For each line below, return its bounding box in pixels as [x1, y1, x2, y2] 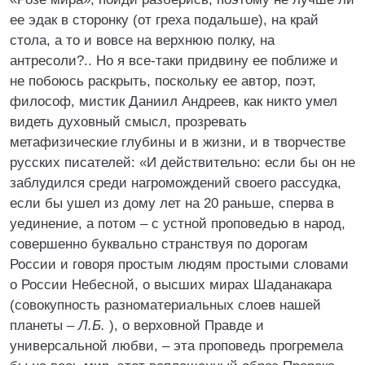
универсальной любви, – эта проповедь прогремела [10, 338, 343, 354]
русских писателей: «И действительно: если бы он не [10, 155, 355, 170]
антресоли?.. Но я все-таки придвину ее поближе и [10, 53, 338, 68]
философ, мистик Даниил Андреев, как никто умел [10, 94, 337, 109]
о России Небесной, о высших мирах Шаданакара [10, 277, 332, 292]
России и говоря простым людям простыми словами [10, 257, 349, 272]
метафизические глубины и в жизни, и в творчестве [10, 134, 345, 150]
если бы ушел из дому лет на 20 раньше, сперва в [10, 196, 334, 211]
